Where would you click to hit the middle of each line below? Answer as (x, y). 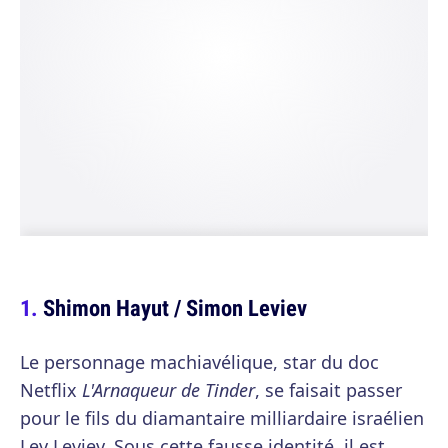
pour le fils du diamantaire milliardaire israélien (222, 418)
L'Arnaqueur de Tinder (168, 390)
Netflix (51, 390)
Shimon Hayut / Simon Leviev (175, 307)
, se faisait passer (328, 390)
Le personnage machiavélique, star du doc (199, 362)
